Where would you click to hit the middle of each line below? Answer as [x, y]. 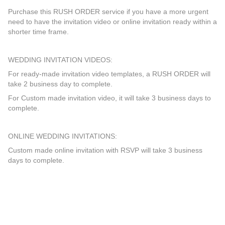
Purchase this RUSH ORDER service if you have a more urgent [108, 12]
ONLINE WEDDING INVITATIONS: [63, 136]
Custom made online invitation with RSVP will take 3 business [105, 150]
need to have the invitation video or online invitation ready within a [113, 22]
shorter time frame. [38, 32]
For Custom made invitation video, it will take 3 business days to [109, 98]
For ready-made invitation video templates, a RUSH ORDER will [109, 74]
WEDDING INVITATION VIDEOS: [60, 60]
